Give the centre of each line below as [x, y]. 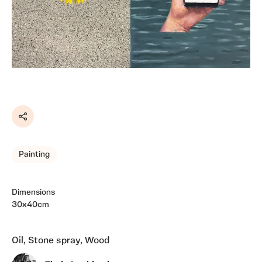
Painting [34, 154]
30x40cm [30, 205]
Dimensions [33, 192]
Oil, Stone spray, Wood [61, 241]
